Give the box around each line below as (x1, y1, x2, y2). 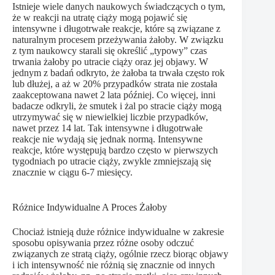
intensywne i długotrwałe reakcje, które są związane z (12, 23, 220, 34)
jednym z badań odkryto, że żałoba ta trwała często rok (12, 67, 225, 78)
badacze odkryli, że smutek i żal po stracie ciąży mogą (12, 100, 222, 111)
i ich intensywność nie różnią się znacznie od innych (12, 259, 215, 270)
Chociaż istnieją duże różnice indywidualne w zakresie (12, 226, 224, 237)
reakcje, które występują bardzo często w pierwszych (12, 144, 218, 155)
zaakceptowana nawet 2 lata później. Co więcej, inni (12, 89, 215, 100)
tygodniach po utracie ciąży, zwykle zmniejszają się (12, 155, 211, 166)
